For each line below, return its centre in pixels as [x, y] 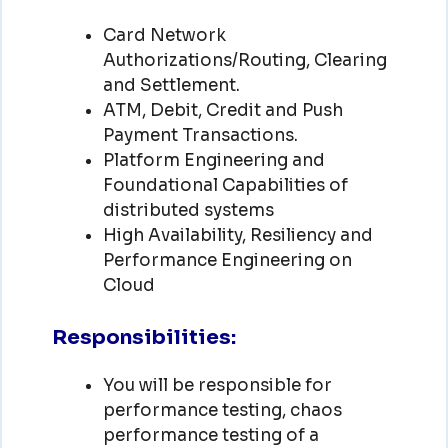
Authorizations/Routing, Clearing [244, 60]
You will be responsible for [217, 385]
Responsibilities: [143, 337]
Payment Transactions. [200, 135]
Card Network [164, 35]
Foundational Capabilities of [225, 185]
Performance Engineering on [227, 260]
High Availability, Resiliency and [237, 235]
